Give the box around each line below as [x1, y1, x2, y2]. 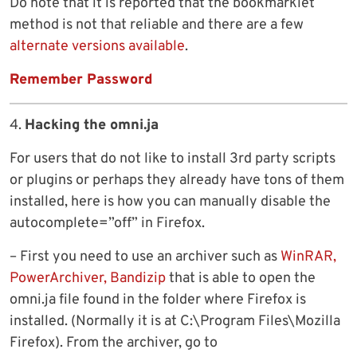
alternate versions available [10, 37, 185, 57]
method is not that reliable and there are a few [10, 16, 304, 35]
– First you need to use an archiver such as [10, 248, 280, 267]
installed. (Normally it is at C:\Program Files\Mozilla [10, 312, 340, 331]
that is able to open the [166, 269, 316, 288]
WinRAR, [280, 248, 336, 267]
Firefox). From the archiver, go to [10, 334, 218, 353]
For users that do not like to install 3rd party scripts [10, 150, 335, 169]
